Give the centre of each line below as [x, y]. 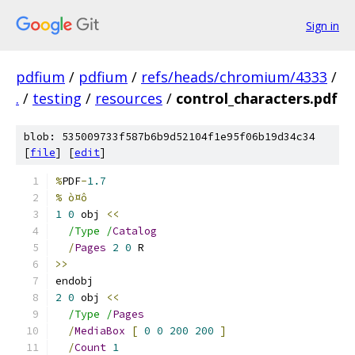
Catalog [135, 231]
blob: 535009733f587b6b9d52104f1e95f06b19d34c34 [170, 137]
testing [57, 98]
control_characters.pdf [257, 98]
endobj [74, 281]
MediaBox [100, 331]
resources [129, 98]
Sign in [323, 25]
